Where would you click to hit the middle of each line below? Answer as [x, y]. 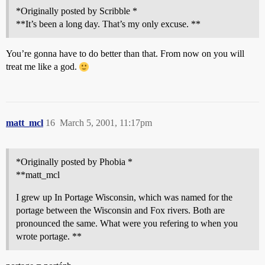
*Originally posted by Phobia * [74, 162]
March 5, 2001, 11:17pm [106, 123]
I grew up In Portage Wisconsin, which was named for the [124, 197]
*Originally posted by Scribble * [77, 11]
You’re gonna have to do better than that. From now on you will [125, 54]
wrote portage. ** [49, 236]
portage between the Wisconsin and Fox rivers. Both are [120, 210]
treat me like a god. [43, 67]
